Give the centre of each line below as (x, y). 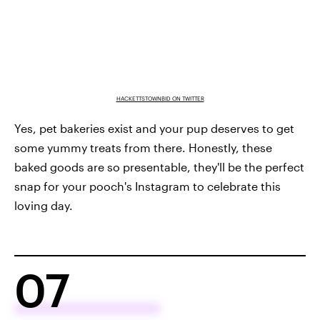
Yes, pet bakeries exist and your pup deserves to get (154, 129)
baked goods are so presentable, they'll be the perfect (159, 167)
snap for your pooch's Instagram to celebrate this (147, 186)
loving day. (44, 206)
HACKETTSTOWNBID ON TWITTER (160, 99)
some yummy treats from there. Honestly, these (143, 148)
